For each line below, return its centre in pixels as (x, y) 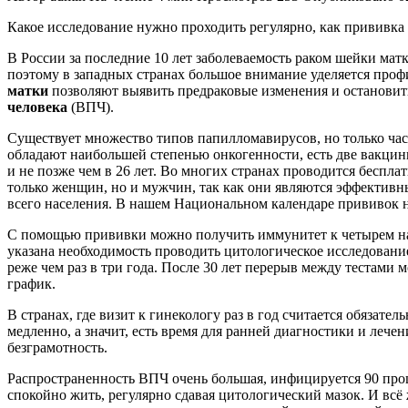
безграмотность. (57, 347)
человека (37, 107)
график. (31, 283)
